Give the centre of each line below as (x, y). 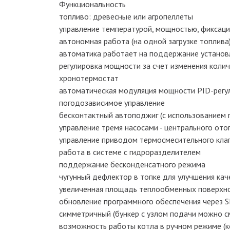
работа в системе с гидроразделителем (130, 152)
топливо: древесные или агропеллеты (126, 16)
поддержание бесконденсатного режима (132, 164)
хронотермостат (89, 78)
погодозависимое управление (112, 103)
